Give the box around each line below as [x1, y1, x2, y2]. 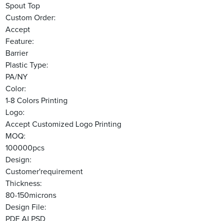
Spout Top [5, 2, 40, 10]
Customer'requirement [5, 168, 83, 176]
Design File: [5, 203, 47, 212]
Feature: [5, 37, 35, 46]
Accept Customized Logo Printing [5, 120, 122, 129]
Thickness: [5, 180, 42, 188]
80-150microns [5, 191, 57, 200]
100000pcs [5, 144, 45, 152]
